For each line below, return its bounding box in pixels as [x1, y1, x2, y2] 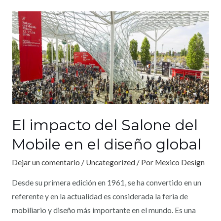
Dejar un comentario [11, 158, 80, 167]
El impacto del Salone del [11, 116, 198, 135]
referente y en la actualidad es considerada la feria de [11, 191, 188, 201]
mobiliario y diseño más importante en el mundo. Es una [11, 205, 196, 215]
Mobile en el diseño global [11, 135, 201, 154]
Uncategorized [85, 158, 135, 167]
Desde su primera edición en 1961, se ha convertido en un [11, 178, 201, 187]
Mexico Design [154, 158, 205, 167]
